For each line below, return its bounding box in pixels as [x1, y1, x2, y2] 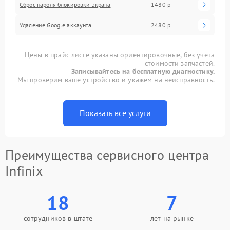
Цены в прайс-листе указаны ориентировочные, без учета [25, 50, 215, 60]
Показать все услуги [79, 107, 151, 118]
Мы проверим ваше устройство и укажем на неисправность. [17, 74, 215, 84]
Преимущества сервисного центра [5, 146, 209, 163]
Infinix [5, 162, 43, 179]
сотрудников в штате [23, 213, 93, 223]
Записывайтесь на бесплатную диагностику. [71, 66, 215, 76]
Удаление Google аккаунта [20, 21, 92, 29]
